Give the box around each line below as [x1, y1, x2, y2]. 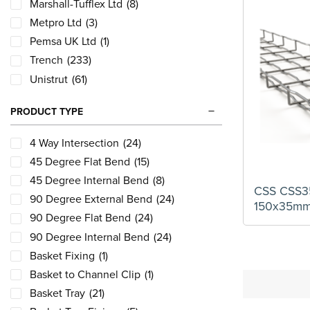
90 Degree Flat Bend [30, 211, 131, 226]
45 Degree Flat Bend [30, 154, 130, 169]
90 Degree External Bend [30, 192, 152, 207]
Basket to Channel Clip [30, 268, 140, 282]
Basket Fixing [30, 248, 95, 263]
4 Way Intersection [30, 136, 119, 150]
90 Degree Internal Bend [30, 230, 149, 244]
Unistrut [30, 72, 68, 86]
